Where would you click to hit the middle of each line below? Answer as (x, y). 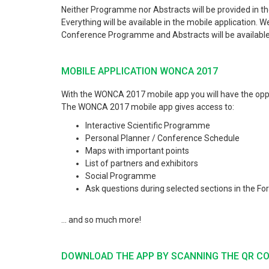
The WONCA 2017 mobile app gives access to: (148, 107)
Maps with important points (137, 151)
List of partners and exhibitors (142, 163)
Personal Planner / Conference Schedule (162, 138)
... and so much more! (101, 220)
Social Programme (121, 176)
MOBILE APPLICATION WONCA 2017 (140, 71)
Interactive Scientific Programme (148, 125)
